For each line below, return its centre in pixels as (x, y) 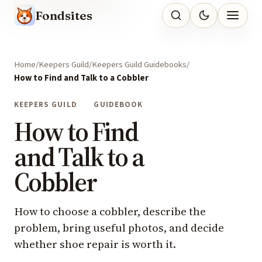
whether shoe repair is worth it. (95, 244)
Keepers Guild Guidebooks (139, 65)
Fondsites (64, 15)
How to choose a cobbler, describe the (110, 212)
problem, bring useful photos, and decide (119, 228)
